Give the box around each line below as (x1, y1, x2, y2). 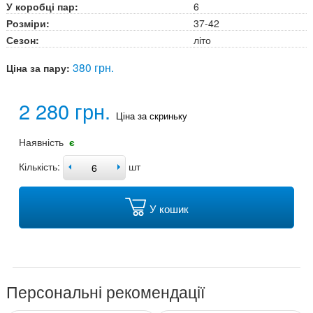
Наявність (19, 134, 66, 149)
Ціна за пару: (6, 60, 73, 75)
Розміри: (6, 16, 50, 31)
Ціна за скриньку (116, 108, 187, 122)
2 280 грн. (19, 96, 116, 125)
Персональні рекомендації (6, 279, 205, 303)
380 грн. (73, 59, 114, 75)
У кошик (149, 201, 189, 216)
